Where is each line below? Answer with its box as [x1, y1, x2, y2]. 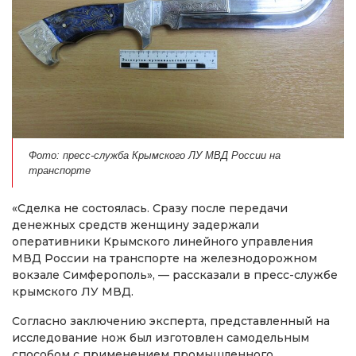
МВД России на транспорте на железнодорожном [12, 251, 317, 266]
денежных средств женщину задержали [12, 218, 259, 233]
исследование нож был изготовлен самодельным [12, 331, 309, 346]
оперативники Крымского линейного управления [12, 234, 313, 250]
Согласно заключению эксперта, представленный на [12, 314, 330, 329]
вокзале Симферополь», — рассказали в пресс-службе [12, 268, 338, 283]
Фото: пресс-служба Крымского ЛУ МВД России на [29, 149, 281, 162]
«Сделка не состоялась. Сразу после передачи [12, 201, 288, 216]
